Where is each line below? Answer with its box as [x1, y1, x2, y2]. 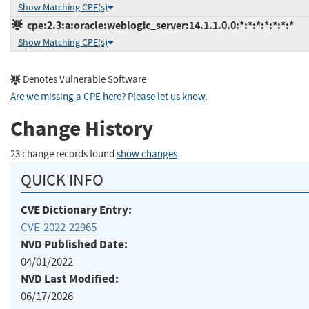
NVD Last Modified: [21, 270, 119, 287]
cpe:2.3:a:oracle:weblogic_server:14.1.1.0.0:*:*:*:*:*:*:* [23, 17, 294, 32]
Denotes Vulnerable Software [21, 72, 146, 86]
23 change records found [10, 148, 117, 161]
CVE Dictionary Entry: [21, 201, 132, 218]
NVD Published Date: [21, 236, 128, 252]
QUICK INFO [21, 169, 103, 190]
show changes [117, 148, 177, 161]
